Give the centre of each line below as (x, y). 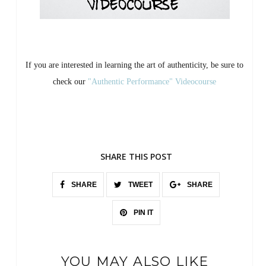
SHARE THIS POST (136, 156)
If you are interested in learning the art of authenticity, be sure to (134, 65)
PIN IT (142, 212)
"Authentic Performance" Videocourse (152, 81)
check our (70, 81)
